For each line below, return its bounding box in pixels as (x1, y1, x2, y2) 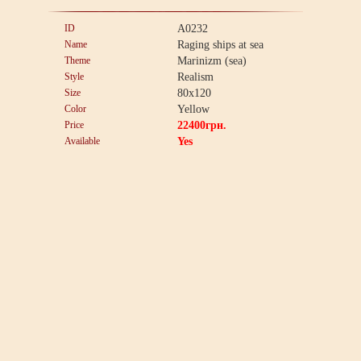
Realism (177, 71, 214, 83)
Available (64, 135, 100, 147)
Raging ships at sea (177, 39, 263, 51)
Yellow (177, 103, 210, 115)
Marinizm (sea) (177, 55, 247, 67)
